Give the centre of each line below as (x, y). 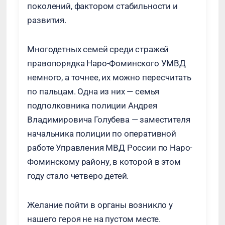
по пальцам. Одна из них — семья (93, 91)
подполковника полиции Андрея (92, 105)
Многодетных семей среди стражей (98, 49)
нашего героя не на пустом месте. (94, 219)
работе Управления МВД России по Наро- (110, 148)
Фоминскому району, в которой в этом (104, 162)
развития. (47, 20)
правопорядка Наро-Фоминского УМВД (106, 63)
